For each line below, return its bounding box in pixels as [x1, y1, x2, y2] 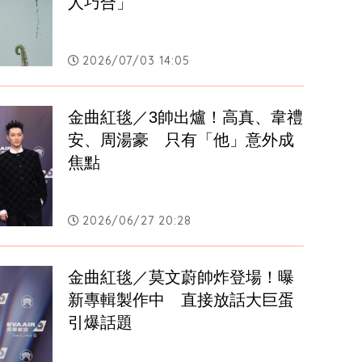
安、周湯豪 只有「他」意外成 [68, 131, 295, 149]
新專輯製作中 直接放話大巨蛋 [68, 291, 295, 309]
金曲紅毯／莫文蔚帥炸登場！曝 [68, 268, 295, 287]
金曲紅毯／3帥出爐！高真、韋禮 [68, 108, 304, 127]
